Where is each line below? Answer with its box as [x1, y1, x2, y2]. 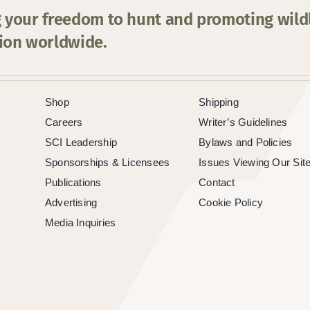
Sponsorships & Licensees [44, 156, 170, 168]
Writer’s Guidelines [199, 116, 288, 128]
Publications [44, 176, 102, 188]
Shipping [199, 95, 239, 108]
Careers [44, 116, 83, 128]
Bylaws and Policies [199, 136, 293, 148]
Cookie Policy [199, 196, 264, 208]
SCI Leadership [44, 136, 117, 148]
